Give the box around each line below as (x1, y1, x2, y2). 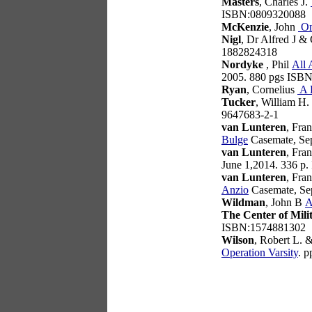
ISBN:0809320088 (221, 8, 306, 20)
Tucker (221, 96, 256, 108)
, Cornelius (247, 84, 297, 95)
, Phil (263, 58, 292, 70)
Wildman (221, 196, 265, 208)
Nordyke (221, 58, 263, 70)
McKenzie (221, 21, 269, 33)
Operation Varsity (221, 247, 298, 258)
